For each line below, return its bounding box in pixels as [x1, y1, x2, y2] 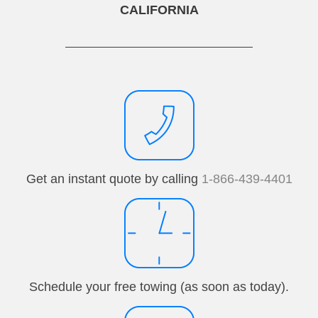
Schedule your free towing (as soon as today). [29, 280, 289, 295]
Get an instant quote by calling [26, 172, 202, 187]
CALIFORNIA [119, 3, 199, 18]
